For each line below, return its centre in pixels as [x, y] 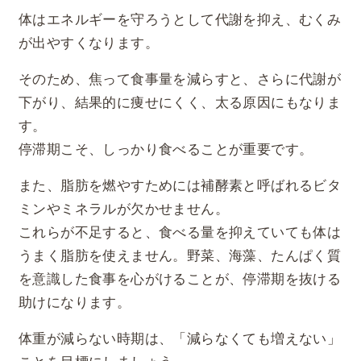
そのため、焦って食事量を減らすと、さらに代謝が [180, 79]
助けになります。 [75, 303]
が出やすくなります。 [89, 43]
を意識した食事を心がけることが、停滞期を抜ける [180, 279]
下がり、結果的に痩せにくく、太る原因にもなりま [180, 103]
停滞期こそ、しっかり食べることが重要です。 [166, 149]
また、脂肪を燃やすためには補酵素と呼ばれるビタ [180, 186]
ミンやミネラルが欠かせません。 [124, 209]
